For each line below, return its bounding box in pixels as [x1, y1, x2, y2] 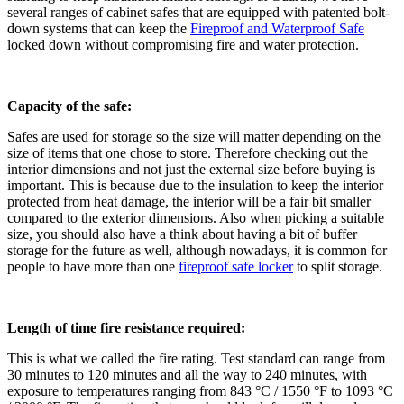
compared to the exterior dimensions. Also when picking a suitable [7, 210, 384, 226]
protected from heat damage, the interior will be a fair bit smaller [7, 194, 371, 210]
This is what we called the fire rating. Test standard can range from [7, 351, 385, 367]
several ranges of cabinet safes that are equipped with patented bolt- [7, 5, 390, 21]
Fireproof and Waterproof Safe [190, 21, 364, 37]
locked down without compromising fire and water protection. [7, 37, 359, 53]
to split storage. [293, 259, 382, 275]
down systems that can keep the [7, 21, 190, 37]
